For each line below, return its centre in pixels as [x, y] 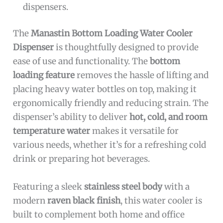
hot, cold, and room [169, 117]
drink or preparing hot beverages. [82, 159]
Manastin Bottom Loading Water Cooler [112, 34]
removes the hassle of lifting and [142, 75]
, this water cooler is [162, 200]
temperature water [52, 131]
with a [176, 186]
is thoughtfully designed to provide [126, 48]
